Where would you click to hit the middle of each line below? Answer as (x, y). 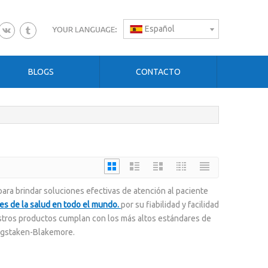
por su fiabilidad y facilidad (170, 205)
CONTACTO (158, 72)
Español (160, 29)
